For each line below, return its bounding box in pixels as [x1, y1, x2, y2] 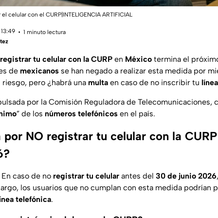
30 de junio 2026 [154, 171, 217, 181]
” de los [17, 109, 43, 119]
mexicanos [20, 66, 59, 76]
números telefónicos [43, 109, 118, 119]
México [123, 54, 152, 64]
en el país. [118, 109, 155, 119]
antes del [121, 171, 154, 181]
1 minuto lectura [23, 28, 66, 36]
